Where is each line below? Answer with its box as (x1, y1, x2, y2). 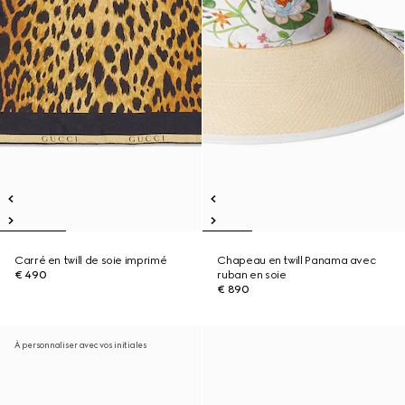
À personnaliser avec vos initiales (14, 340, 147, 350)
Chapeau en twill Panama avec (217, 254, 376, 267)
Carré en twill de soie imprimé (14, 254, 167, 267)
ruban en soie (217, 268, 287, 281)
